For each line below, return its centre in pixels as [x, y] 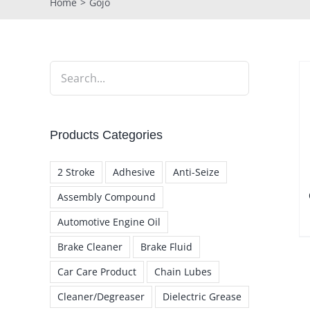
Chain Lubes [183, 271]
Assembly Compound [107, 197]
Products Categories [106, 135]
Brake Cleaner [90, 246]
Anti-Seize [196, 172]
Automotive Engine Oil [109, 221]
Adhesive [134, 172]
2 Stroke [76, 172]
